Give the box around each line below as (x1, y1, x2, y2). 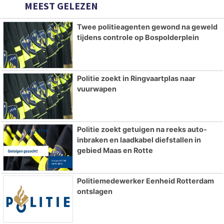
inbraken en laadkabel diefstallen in (76, 135, 201, 144)
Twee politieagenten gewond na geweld (76, 22, 217, 31)
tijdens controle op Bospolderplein (76, 32, 199, 41)
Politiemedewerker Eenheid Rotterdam (76, 176, 214, 185)
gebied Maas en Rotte (76, 146, 153, 155)
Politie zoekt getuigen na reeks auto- (76, 125, 207, 134)
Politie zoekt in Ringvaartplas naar (76, 73, 195, 82)
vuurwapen (76, 84, 116, 93)
